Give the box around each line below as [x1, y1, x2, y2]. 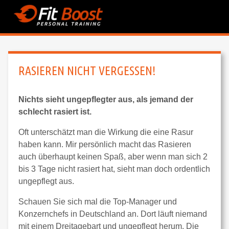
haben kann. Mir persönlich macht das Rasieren [18, 140, 191, 149]
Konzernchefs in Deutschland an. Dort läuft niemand [18, 210, 207, 218]
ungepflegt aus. [18, 177, 74, 186]
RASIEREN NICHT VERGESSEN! [18, 64, 156, 78]
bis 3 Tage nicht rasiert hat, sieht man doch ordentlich [18, 165, 210, 173]
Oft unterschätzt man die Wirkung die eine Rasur [18, 128, 193, 136]
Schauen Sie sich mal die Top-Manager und [18, 197, 177, 206]
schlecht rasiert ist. [18, 107, 91, 116]
